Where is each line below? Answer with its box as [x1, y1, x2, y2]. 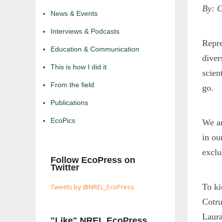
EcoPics [51, 116, 75, 125]
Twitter [51, 163, 79, 173]
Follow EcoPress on [51, 155, 135, 166]
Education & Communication [51, 45, 139, 54]
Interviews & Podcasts [51, 27, 119, 36]
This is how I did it [51, 63, 107, 71]
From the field [51, 81, 94, 89]
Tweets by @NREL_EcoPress [51, 182, 134, 192]
